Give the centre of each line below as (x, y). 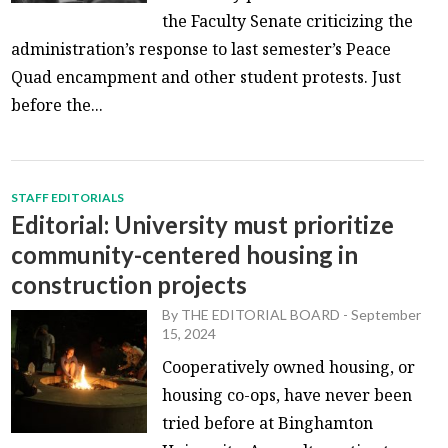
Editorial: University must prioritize (203, 224)
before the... (57, 104)
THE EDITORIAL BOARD (261, 314)
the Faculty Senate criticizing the (288, 20)
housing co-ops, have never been (287, 394)
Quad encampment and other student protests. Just (206, 76)
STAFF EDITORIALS (68, 197)
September (386, 314)
